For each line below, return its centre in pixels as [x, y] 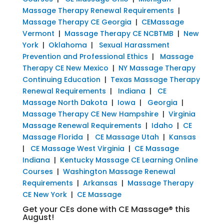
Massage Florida [52, 137]
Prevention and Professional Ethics [85, 56]
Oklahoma [67, 45]
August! [38, 217]
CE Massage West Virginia [77, 148]
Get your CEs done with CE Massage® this [106, 209]
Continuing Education [61, 79]
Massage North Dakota [65, 102]
